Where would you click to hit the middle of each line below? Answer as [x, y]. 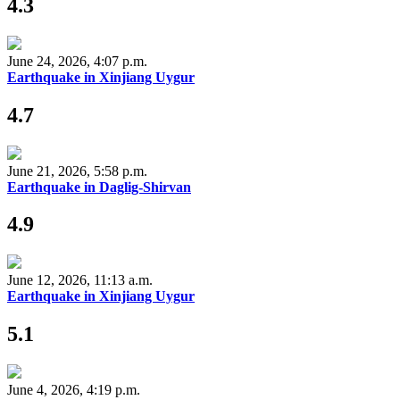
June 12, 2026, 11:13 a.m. [80, 280]
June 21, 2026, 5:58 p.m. [77, 171]
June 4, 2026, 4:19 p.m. [74, 390]
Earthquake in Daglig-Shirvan [99, 187]
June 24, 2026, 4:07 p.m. [77, 61]
